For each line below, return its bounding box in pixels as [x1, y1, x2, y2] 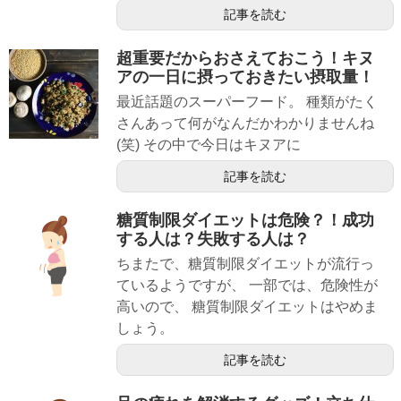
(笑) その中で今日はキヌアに [116, 136, 301, 152]
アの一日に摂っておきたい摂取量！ [116, 67, 374, 86]
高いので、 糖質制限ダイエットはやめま [116, 299, 378, 315]
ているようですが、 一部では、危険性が [116, 277, 378, 294]
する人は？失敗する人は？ [116, 230, 310, 249]
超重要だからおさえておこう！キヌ [116, 48, 374, 67]
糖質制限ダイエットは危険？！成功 [116, 211, 374, 230]
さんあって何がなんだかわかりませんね [116, 115, 374, 131]
